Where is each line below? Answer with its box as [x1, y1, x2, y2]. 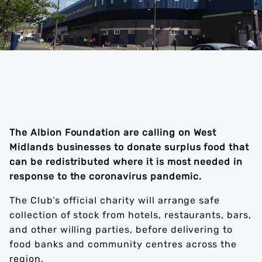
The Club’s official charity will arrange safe [9, 195, 220, 206]
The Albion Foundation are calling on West [9, 127, 217, 138]
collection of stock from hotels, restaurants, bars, [9, 209, 251, 220]
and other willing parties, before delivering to [9, 224, 233, 235]
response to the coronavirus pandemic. [9, 171, 202, 182]
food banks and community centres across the [9, 239, 237, 250]
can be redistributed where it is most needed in [9, 156, 243, 167]
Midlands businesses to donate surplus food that [9, 142, 250, 153]
